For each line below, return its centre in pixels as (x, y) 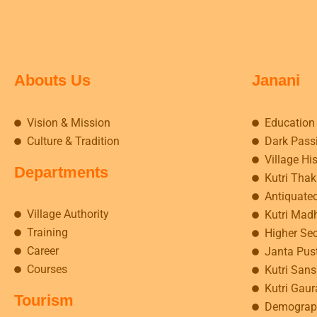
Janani (276, 81)
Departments (61, 172)
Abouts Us (52, 81)
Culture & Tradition (73, 141)
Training (47, 232)
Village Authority (68, 214)
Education (289, 122)
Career (42, 250)
